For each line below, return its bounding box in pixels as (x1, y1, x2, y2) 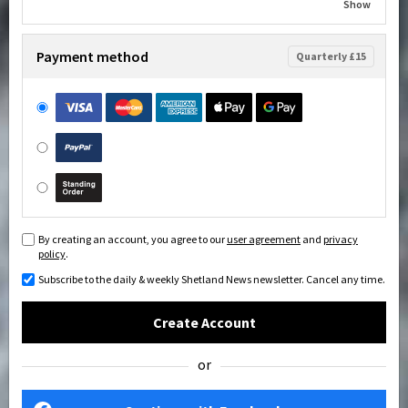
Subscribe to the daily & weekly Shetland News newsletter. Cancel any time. (38, 272, 385, 286)
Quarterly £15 (296, 49, 366, 63)
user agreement (227, 232, 301, 246)
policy (38, 247, 66, 260)
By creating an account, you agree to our (38, 232, 227, 246)
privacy (323, 232, 358, 246)
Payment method (36, 47, 148, 66)
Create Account (152, 313, 256, 331)
